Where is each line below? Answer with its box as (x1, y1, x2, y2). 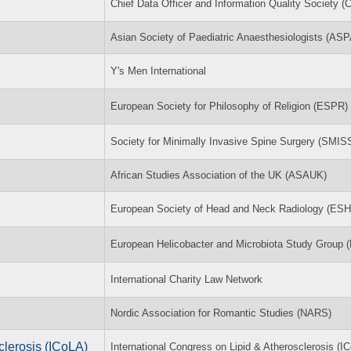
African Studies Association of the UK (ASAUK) (110, 168, 327, 181)
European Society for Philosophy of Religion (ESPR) (110, 100, 348, 112)
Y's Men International (110, 64, 206, 77)
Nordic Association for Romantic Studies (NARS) (110, 306, 331, 319)
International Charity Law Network (110, 273, 262, 285)
